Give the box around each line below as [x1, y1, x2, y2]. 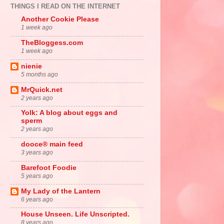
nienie [21, 62, 42, 70]
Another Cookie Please [21, 15, 99, 23]
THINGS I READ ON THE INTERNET [10, 2, 120, 10]
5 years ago [21, 172, 53, 179]
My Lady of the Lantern [21, 187, 100, 195]
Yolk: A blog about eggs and [21, 109, 117, 117]
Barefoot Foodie [21, 163, 76, 171]
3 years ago [21, 149, 53, 156]
